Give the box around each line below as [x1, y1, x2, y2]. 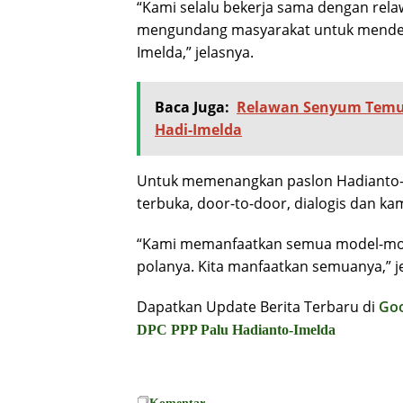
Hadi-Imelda [155, 120, 242, 140]
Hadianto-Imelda [232, 322, 336, 338]
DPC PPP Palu [137, 322, 228, 338]
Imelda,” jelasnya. [137, 42, 254, 63]
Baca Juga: [155, 97, 229, 118]
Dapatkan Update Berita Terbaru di [137, 297, 379, 318]
